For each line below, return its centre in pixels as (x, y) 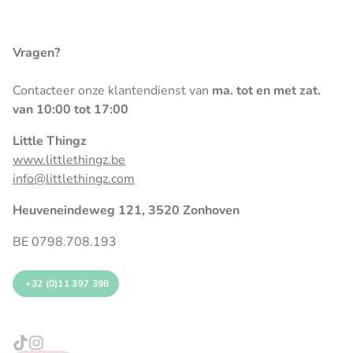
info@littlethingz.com (74, 179)
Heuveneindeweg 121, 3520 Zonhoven (126, 210)
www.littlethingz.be (69, 160)
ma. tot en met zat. (266, 91)
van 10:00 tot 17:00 (71, 110)
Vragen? (36, 53)
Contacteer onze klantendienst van (112, 91)
